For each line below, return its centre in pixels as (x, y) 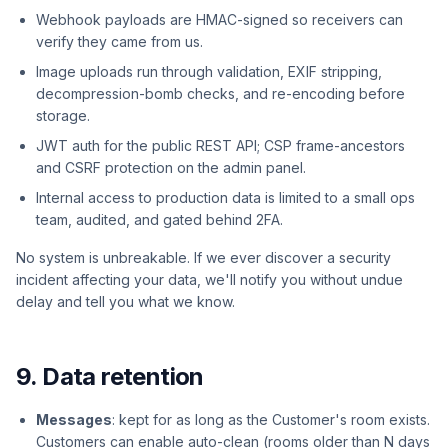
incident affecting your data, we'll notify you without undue (209, 279)
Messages (74, 419)
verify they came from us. (119, 41)
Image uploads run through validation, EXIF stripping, (209, 71)
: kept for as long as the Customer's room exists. (271, 419)
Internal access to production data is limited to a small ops (225, 197)
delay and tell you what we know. (125, 301)
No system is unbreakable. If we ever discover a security (203, 257)
